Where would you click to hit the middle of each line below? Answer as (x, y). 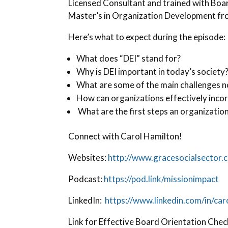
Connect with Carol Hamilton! (125, 136)
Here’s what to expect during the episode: (147, 37)
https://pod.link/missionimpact (162, 179)
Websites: (88, 158)
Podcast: (86, 179)
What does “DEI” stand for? (129, 59)
